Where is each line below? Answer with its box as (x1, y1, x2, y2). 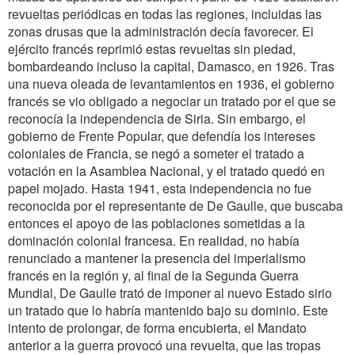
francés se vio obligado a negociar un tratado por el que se (8, 92, 336, 110)
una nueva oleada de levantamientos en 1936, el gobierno (8, 74, 334, 93)
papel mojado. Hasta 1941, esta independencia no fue (8, 179, 311, 197)
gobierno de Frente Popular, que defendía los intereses (8, 127, 315, 145)
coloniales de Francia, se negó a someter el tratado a (8, 144, 304, 162)
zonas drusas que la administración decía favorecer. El (8, 22, 314, 40)
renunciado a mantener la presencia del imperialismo (8, 249, 306, 267)
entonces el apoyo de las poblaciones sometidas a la (8, 214, 305, 232)
